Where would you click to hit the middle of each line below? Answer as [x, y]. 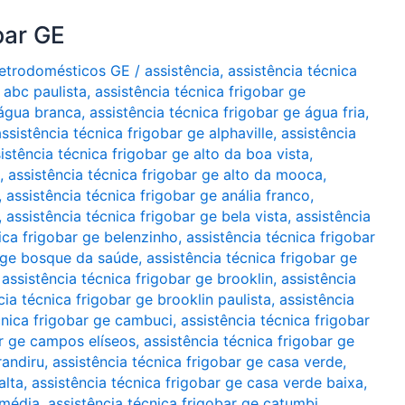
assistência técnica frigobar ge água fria [227, 112]
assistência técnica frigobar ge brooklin [137, 278]
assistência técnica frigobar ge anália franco [158, 195]
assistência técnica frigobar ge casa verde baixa [198, 382]
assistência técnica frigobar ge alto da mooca [165, 174]
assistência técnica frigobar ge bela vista [147, 216]
